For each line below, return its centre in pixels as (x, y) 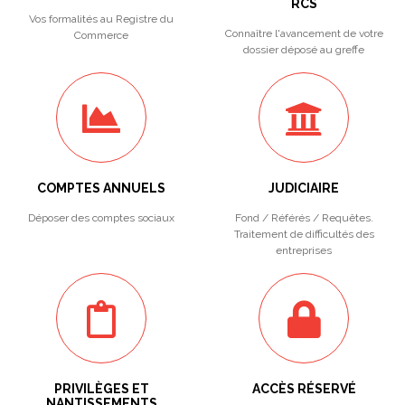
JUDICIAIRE (304, 188)
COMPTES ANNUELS (101, 188)
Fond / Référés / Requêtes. (304, 218)
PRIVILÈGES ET (101, 389)
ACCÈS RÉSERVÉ (304, 389)
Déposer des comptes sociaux (101, 218)
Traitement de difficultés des (304, 234)
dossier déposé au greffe (304, 50)
